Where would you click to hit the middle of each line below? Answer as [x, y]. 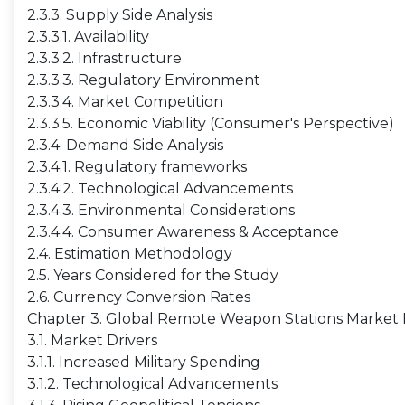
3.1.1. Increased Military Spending [144, 362]
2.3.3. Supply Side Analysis [120, 15]
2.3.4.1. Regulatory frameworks [137, 167]
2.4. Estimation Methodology [130, 254]
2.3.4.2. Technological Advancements [160, 188]
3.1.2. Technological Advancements [152, 384]
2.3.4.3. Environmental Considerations [161, 210]
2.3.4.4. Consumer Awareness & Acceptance [183, 232]
